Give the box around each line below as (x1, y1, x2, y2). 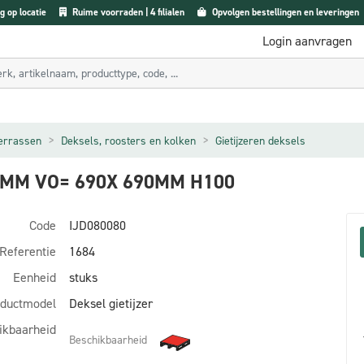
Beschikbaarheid (69, 331, 147, 348)
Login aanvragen (262, 32, 352, 50)
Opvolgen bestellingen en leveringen (210, 6, 359, 19)
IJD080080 (69, 217, 126, 234)
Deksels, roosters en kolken (61, 132, 196, 149)
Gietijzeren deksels (215, 132, 305, 149)
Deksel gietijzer (69, 295, 153, 312)
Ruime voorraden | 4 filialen (70, 6, 184, 19)
